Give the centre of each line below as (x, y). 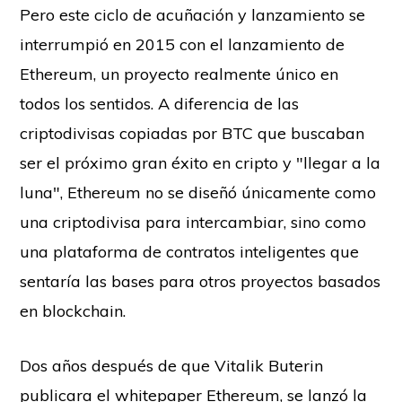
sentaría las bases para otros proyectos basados (201, 281)
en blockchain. (73, 310)
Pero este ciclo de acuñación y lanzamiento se (193, 14)
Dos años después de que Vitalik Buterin (172, 365)
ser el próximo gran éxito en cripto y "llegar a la (201, 162)
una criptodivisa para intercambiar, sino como (193, 222)
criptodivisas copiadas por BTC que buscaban (192, 133)
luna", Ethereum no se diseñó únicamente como (198, 192)
